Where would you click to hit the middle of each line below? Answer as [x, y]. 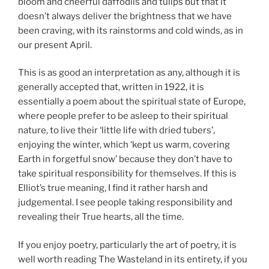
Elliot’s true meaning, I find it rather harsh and [113, 188]
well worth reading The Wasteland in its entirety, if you [133, 259]
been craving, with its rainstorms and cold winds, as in [131, 30]
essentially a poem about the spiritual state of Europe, [132, 102]
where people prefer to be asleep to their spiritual [123, 116]
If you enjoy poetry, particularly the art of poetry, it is [127, 245]
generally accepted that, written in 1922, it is [111, 87]
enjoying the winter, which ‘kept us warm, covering [124, 145]
